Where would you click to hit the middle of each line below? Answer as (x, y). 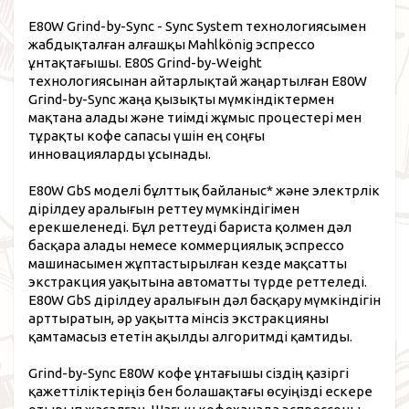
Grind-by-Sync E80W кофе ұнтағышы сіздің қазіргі (189, 372)
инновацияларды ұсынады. (120, 153)
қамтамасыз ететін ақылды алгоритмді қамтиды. (190, 336)
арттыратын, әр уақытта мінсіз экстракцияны (178, 318)
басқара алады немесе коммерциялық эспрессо (186, 245)
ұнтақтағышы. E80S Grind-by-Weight (145, 62)
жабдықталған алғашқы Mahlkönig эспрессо (172, 44)
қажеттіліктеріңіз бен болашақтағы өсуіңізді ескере (200, 391)
